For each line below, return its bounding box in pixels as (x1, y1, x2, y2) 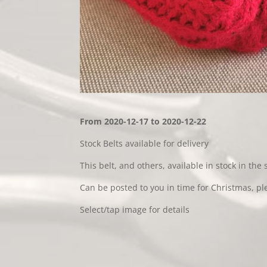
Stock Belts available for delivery (80, 137, 209, 149)
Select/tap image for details (80, 203, 190, 215)
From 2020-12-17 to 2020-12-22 (80, 115, 207, 127)
